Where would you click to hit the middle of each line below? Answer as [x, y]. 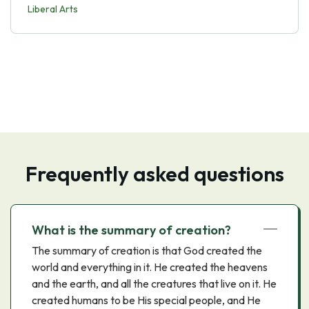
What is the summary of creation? [131, 230]
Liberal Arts [53, 9]
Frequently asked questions [154, 174]
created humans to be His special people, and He [146, 300]
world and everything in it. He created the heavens [150, 267]
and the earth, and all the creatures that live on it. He [154, 283]
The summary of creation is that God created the [147, 250]
